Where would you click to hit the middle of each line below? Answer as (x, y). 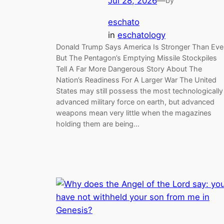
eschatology (141, 35)
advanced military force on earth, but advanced (135, 101)
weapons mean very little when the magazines (134, 112)
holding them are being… (98, 123)
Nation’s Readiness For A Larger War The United (136, 79)
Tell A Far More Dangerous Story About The (129, 68)
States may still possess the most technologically (139, 90)
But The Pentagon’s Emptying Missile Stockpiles (136, 57)
